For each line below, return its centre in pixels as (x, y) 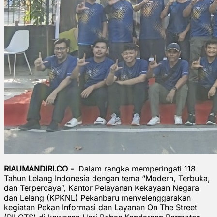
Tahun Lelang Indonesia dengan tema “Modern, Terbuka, (107, 178)
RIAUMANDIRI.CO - (40, 168)
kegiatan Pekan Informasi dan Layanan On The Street (101, 207)
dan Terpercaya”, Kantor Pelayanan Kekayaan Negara (101, 188)
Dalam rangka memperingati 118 (137, 168)
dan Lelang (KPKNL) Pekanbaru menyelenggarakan (97, 197)
